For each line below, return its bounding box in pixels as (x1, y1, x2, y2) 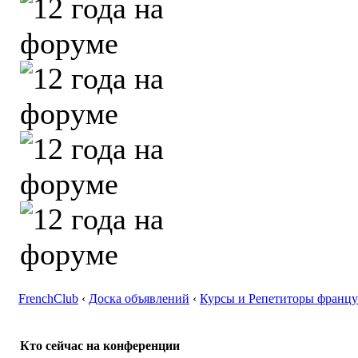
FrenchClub (18, 292, 78, 305)
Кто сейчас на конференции (20, 339, 180, 353)
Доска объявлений (89, 292, 189, 305)
